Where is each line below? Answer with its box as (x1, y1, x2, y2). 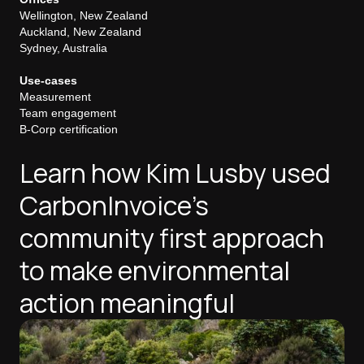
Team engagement (19, 106, 116, 119)
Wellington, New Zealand (19, 9, 148, 22)
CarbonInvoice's (19, 188, 209, 223)
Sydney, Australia (19, 41, 107, 54)
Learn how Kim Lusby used (19, 155, 331, 191)
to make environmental (19, 253, 290, 288)
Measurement (19, 90, 91, 103)
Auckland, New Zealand (19, 25, 141, 38)
